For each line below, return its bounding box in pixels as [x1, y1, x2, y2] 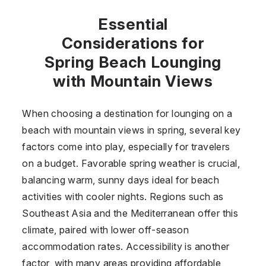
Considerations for [61, 33, 205, 52]
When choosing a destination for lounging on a [22, 107, 233, 119]
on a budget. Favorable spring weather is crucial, [22, 157, 240, 169]
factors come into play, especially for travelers [22, 140, 230, 153]
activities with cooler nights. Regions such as [22, 190, 224, 202]
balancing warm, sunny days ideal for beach [22, 173, 220, 186]
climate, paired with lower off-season [22, 223, 189, 236]
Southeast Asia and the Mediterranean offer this [22, 207, 239, 219]
